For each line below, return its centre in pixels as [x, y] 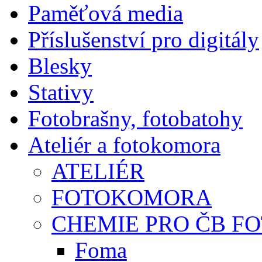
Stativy [61, 92]
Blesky [60, 66]
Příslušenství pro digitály [144, 40]
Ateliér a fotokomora [124, 145]
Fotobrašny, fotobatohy [135, 119]
